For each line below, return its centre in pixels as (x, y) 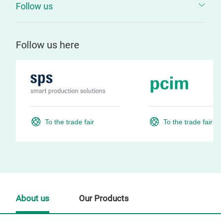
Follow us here (48, 45)
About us (33, 199)
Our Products (104, 199)
